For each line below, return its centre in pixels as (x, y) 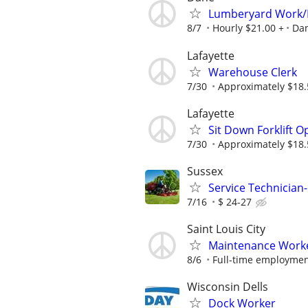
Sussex (205, 171)
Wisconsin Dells (228, 287)
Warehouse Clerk (253, 72)
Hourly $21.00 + (248, 28)
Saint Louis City (226, 229)
